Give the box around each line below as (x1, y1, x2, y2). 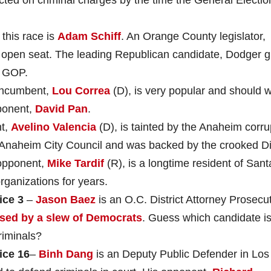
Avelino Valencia (11, 120, 96, 133)
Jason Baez (36, 193, 96, 206)
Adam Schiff (57, 30, 121, 42)
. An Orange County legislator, (121, 30, 266, 42)
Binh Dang (39, 247, 93, 260)
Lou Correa (52, 84, 110, 97)
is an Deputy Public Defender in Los (93, 247, 269, 260)
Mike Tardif (47, 157, 104, 169)
